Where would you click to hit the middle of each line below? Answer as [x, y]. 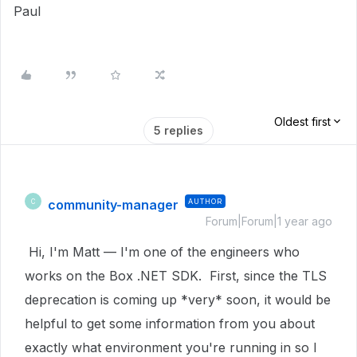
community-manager [113, 205]
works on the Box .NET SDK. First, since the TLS [176, 276]
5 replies [178, 130]
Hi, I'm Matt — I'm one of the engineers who [162, 252]
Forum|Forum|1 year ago [269, 221]
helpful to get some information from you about [170, 324]
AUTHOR [205, 201]
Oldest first [302, 122]
